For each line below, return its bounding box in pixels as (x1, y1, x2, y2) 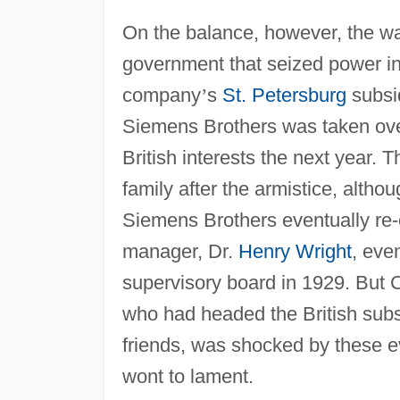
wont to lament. (121, 364, 254, 387)
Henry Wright (237, 239, 352, 262)
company (121, 83, 201, 106)
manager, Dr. (121, 239, 238, 262)
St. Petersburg (221, 83, 346, 106)
